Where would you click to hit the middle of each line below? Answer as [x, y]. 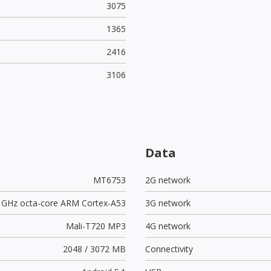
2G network [168, 180]
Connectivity [169, 249]
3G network [168, 203]
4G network [168, 226]
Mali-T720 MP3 [96, 226]
